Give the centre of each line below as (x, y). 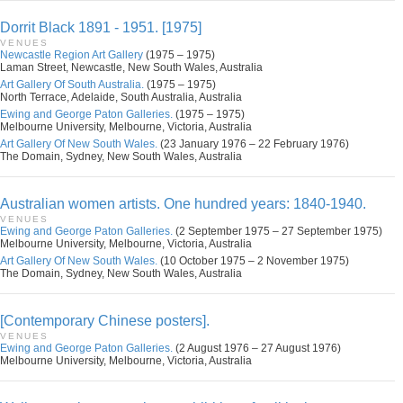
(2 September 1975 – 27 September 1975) (278, 231)
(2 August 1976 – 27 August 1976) (257, 348)
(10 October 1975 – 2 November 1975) (253, 261)
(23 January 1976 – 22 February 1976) (253, 144)
